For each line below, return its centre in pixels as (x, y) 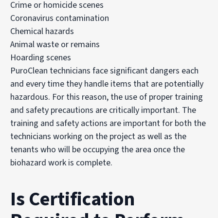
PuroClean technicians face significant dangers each (105, 71)
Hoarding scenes (41, 57)
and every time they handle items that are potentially (107, 84)
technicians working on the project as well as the (99, 136)
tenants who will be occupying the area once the (98, 149)
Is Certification (73, 199)
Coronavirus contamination (60, 18)
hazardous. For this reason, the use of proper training (107, 97)
